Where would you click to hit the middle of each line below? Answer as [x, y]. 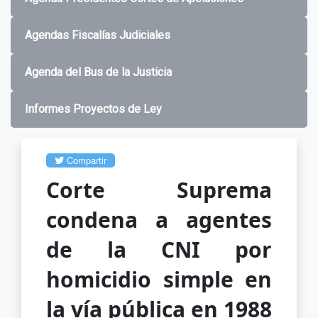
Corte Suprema [159, 190]
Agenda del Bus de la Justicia [98, 72]
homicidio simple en [159, 279]
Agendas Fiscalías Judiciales [98, 35]
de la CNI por [159, 249]
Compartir [85, 160]
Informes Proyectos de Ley [93, 109]
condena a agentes [159, 219]
